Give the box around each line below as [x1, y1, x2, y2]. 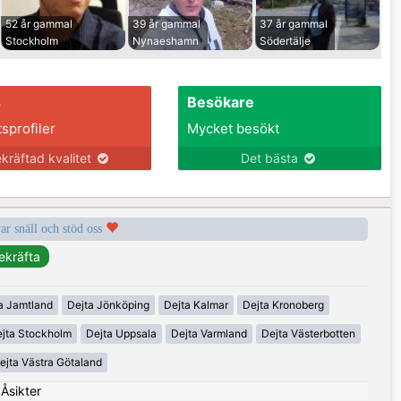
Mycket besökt [186, 120, 279, 138]
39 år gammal [132, 17, 200, 31]
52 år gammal [5, 17, 73, 31]
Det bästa [241, 150, 303, 166]
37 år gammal [260, 17, 328, 31]
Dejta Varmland [171, 327, 247, 341]
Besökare [186, 93, 254, 112]
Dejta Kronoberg [242, 298, 324, 312]
